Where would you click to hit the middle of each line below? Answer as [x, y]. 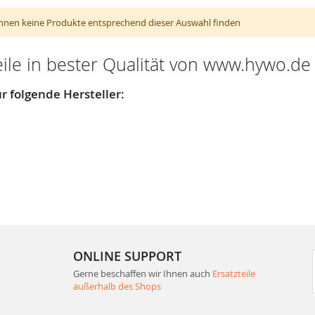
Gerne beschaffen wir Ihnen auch [142, 273]
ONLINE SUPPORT [127, 256]
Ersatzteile [233, 273]
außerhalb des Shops [117, 286]
